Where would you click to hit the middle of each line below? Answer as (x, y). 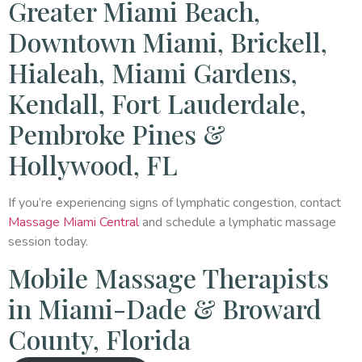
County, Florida (99, 339)
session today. (48, 241)
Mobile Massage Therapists (168, 278)
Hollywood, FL (93, 164)
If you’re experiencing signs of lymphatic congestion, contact (175, 202)
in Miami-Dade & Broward (165, 309)
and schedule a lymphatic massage (238, 222)
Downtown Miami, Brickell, (168, 41)
